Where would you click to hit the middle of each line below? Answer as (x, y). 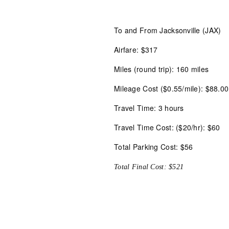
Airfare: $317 (136, 50)
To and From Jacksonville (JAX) (168, 30)
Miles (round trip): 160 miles (162, 69)
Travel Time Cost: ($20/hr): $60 (167, 127)
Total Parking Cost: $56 (154, 147)
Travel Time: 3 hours (149, 108)
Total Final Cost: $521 (149, 167)
